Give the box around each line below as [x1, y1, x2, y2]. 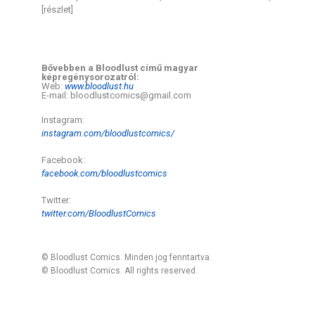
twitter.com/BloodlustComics [41, 208, 157, 219]
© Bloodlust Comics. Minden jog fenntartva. [41, 252, 212, 262]
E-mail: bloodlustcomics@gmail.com [41, 90, 192, 101]
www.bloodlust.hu [65, 81, 134, 91]
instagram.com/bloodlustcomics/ [41, 128, 175, 139]
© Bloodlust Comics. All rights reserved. [41, 266, 198, 276]
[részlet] [41, 4, 74, 15]
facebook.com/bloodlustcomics [41, 168, 168, 179]
